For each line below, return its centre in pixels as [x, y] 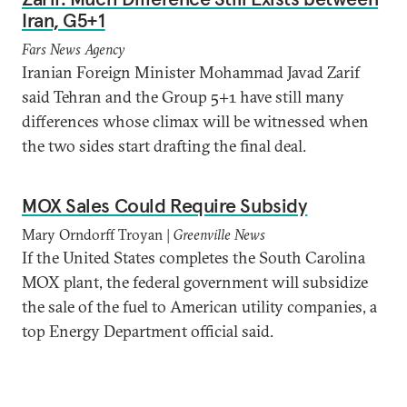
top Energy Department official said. [148, 331]
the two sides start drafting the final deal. [164, 146]
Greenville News [218, 234]
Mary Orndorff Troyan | [96, 234]
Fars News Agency [73, 49]
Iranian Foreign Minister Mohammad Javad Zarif [191, 72]
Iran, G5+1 [64, 20]
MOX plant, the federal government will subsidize [195, 282]
